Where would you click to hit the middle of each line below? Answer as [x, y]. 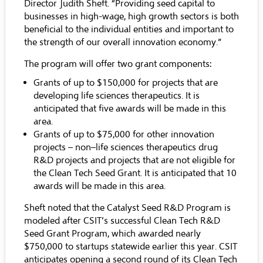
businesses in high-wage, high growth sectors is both [131, 16]
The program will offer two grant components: [118, 64]
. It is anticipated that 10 [188, 173]
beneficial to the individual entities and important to [129, 29]
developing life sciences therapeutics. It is [117, 96]
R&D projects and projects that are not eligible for [134, 160]
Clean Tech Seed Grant [95, 173]
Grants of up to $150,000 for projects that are [126, 83]
